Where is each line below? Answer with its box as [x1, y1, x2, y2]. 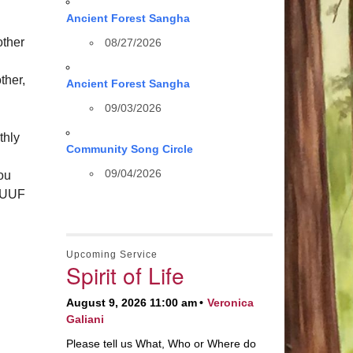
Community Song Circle [65, 143, 193, 155]
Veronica [206, 296, 254, 309]
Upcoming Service [65, 249, 158, 260]
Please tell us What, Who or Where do [65, 337, 256, 350]
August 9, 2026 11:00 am [65, 296, 197, 309]
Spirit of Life [65, 259, 184, 291]
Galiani [65, 313, 104, 325]
